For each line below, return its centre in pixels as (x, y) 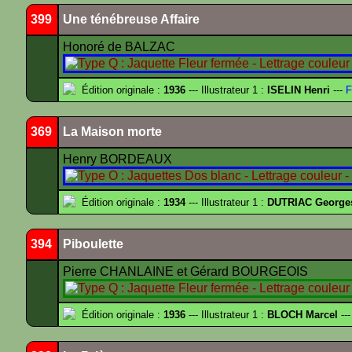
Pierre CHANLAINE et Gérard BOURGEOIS (187, 271)
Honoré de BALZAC (121, 47)
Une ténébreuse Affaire (131, 19)
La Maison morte (112, 132)
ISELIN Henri (299, 90)
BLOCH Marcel (302, 315)
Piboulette (93, 244)
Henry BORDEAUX (119, 159)
